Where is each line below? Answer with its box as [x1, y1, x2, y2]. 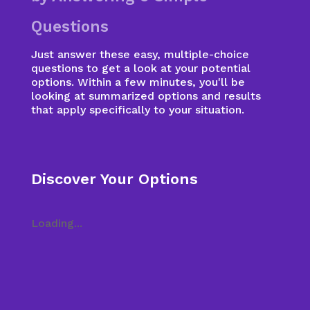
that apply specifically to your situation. [30, 103, 244, 116]
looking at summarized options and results [30, 89, 261, 102]
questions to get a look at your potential [30, 62, 250, 75]
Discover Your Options [30, 170, 198, 188]
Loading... [30, 217, 82, 230]
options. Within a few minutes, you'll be [30, 75, 245, 89]
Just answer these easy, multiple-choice [30, 48, 249, 61]
